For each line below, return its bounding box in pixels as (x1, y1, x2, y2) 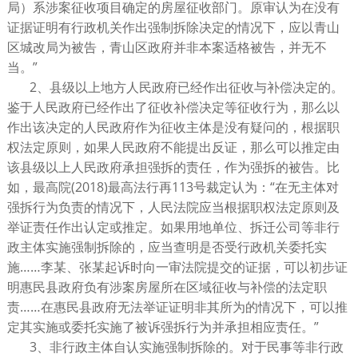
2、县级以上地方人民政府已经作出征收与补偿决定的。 (29, 78, 344, 97)
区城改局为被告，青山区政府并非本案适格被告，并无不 (6, 38, 327, 57)
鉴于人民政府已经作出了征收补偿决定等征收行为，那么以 (6, 98, 340, 117)
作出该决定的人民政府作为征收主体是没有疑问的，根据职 (6, 118, 340, 137)
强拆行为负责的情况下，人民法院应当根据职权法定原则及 (6, 198, 340, 217)
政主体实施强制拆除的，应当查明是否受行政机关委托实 (6, 238, 327, 257)
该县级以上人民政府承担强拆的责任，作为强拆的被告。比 (6, 158, 340, 177)
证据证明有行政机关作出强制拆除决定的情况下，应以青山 (6, 18, 340, 37)
